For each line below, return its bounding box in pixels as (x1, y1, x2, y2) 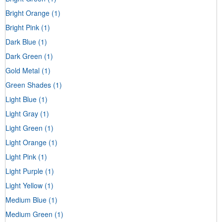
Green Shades (5, 79, 51, 90)
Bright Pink (5, 22, 39, 32)
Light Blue (5, 94, 37, 104)
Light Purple (5, 166, 43, 176)
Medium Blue (5, 194, 47, 205)
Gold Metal (5, 65, 40, 75)
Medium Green (5, 209, 53, 219)
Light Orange (5, 137, 47, 147)
